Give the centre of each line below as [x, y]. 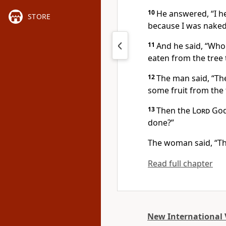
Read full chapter [180, 163]
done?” [161, 123]
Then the [174, 110]
